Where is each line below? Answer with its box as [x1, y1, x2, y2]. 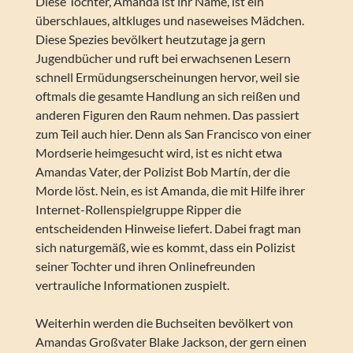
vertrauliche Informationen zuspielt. [35, 277, 229, 293]
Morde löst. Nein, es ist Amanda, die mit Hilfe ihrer [35, 183, 305, 199]
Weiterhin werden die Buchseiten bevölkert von [35, 315, 293, 331]
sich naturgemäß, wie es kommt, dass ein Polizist [35, 240, 295, 255]
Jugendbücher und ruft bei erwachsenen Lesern [35, 50, 291, 66]
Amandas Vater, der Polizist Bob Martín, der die [35, 164, 290, 180]
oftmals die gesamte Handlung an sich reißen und [35, 88, 300, 104]
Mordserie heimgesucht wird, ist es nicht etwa [35, 145, 282, 161]
